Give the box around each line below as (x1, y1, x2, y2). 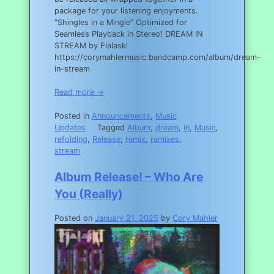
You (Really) (54, 186, 123, 201)
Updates (54, 122, 86, 132)
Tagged (97, 122, 128, 132)
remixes (150, 134, 179, 144)
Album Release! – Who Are (54, 169, 203, 184)
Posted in (54, 111, 92, 120)
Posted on (54, 213, 95, 223)
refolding (54, 134, 87, 144)
